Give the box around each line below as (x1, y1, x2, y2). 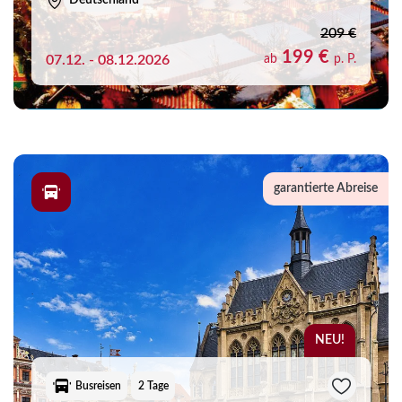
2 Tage (137, 380, 169, 391)
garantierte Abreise (274, 182, 378, 195)
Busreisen (74, 380, 121, 391)
